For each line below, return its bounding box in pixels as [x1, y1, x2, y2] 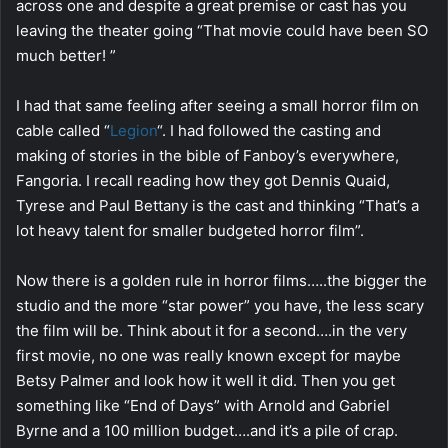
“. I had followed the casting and [157, 120, 381, 140]
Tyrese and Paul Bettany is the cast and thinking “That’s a [16, 195, 419, 215]
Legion [110, 120, 157, 140]
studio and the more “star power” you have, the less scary [16, 295, 424, 315]
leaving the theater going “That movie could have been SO [16, 20, 428, 40]
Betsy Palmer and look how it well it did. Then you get [16, 370, 395, 390]
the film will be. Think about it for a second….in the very [16, 320, 407, 340]
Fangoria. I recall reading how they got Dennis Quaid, [16, 170, 390, 190]
